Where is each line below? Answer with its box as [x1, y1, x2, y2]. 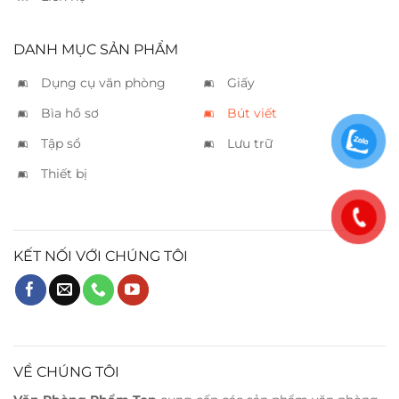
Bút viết [227, 105, 277, 122]
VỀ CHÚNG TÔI [13, 363, 119, 381]
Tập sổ [41, 135, 81, 152]
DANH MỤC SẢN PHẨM [13, 41, 178, 59]
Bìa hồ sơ [41, 105, 99, 122]
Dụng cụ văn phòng [41, 75, 166, 92]
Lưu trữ [227, 135, 273, 152]
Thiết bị [41, 166, 87, 183]
